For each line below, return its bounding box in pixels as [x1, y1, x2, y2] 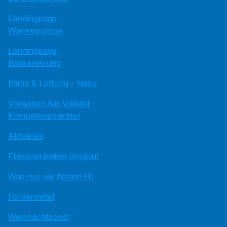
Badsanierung [8, 58, 61, 68]
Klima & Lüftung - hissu [8, 78, 97, 88]
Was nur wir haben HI [8, 171, 93, 181]
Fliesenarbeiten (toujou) [8, 151, 99, 161]
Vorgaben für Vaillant [8, 98, 90, 108]
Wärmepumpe [8, 25, 62, 35]
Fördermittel [8, 192, 54, 202]
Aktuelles [8, 131, 44, 141]
